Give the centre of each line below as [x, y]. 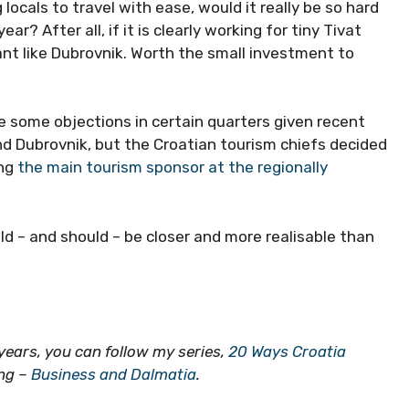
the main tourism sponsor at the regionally [173, 167]
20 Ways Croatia [287, 351]
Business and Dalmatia [114, 374]
